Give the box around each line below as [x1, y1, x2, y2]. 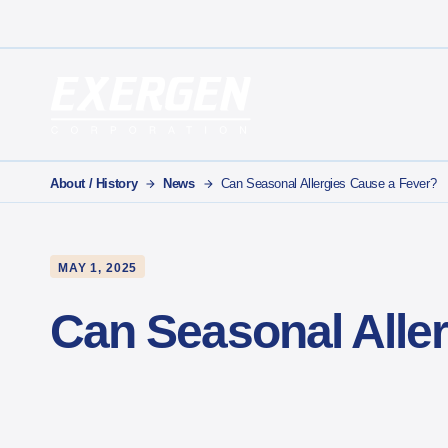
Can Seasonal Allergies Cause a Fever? [220, 176, 444, 191]
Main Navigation [49, 104, 307, 146]
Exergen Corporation [49, 134, 215, 155]
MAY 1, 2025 [58, 261, 138, 275]
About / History [50, 176, 138, 191]
